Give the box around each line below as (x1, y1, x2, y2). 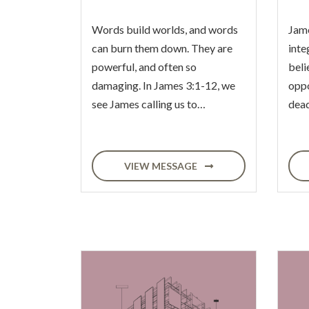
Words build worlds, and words (92, 23, 238, 36)
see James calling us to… (92, 97, 206, 110)
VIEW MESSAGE (124, 160, 199, 172)
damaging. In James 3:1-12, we (92, 79, 235, 92)
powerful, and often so (92, 60, 197, 73)
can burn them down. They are (92, 41, 232, 54)
